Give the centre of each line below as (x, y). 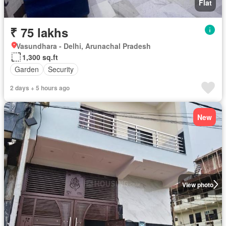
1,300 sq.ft (40, 57)
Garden (27, 69)
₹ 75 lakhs (39, 32)
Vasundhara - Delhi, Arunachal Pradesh (83, 46)
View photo (197, 184)
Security (61, 69)
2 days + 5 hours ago (40, 88)
